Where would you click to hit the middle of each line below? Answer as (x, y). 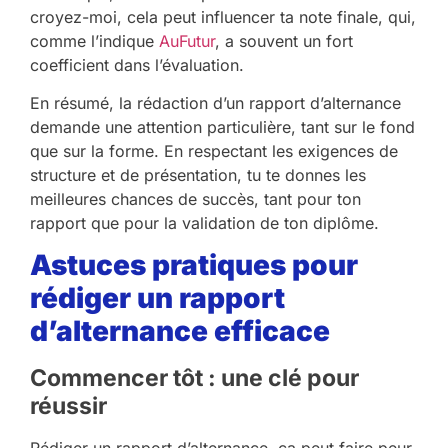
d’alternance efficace (180, 331)
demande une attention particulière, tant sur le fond (222, 126)
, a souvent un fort (284, 40)
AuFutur (187, 40)
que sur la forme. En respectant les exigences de (214, 150)
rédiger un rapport (157, 298)
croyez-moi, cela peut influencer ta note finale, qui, (223, 16)
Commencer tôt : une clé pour (194, 378)
